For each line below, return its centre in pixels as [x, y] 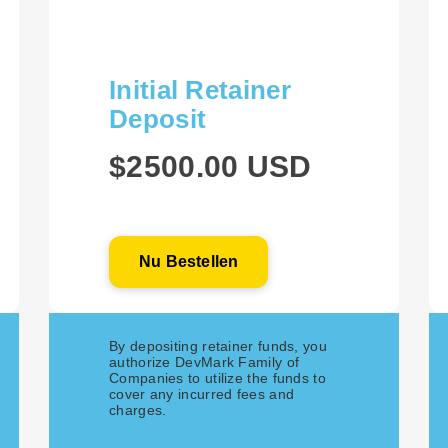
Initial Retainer [200, 90]
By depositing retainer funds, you [218, 346]
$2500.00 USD [210, 166]
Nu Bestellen [189, 261]
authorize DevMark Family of [204, 362]
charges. [138, 410]
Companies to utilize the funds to [217, 378]
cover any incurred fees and [202, 394]
